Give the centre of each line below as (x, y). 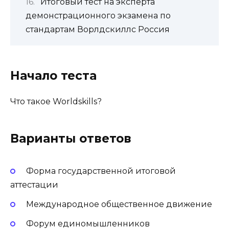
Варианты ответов (71, 139)
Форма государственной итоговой (101, 171)
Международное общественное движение (119, 204)
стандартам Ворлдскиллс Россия (98, 30)
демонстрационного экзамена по (98, 16)
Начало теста (53, 76)
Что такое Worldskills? (56, 102)
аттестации (34, 185)
